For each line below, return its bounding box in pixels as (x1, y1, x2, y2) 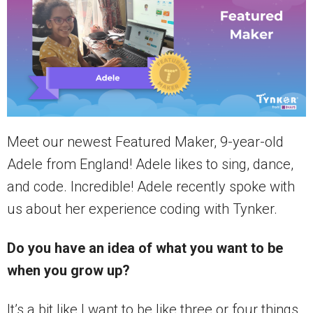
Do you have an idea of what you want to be (7, 240, 283, 257)
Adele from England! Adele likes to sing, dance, (7, 156, 293, 173)
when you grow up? (7, 262, 130, 279)
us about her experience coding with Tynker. (7, 201, 277, 218)
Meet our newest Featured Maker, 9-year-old (7, 133, 284, 151)
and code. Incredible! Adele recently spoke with (7, 178, 295, 196)
